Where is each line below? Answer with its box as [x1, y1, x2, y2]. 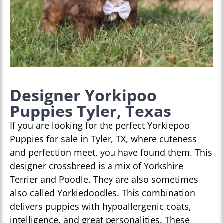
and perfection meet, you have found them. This [10, 146, 212, 159]
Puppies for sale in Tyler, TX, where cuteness [10, 133, 197, 145]
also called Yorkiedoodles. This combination [10, 187, 195, 199]
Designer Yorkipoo [10, 84, 157, 106]
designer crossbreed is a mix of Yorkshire [10, 160, 183, 172]
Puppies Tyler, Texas [10, 100, 171, 122]
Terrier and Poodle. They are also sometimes [10, 173, 198, 186]
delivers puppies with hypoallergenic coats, [10, 200, 191, 213]
